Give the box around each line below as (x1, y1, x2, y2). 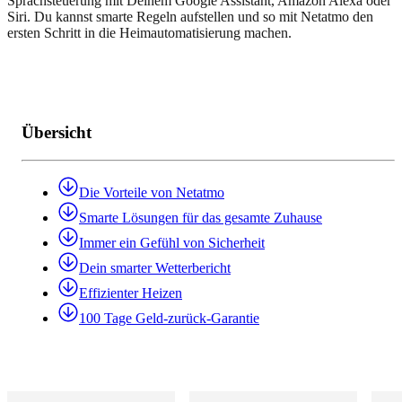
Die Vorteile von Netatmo (79, 184, 224, 200)
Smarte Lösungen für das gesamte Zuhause (79, 209, 322, 225)
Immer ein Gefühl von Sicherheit (79, 234, 265, 250)
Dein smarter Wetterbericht (79, 259, 231, 275)
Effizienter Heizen (79, 284, 182, 301)
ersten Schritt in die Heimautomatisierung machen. (7, 25, 292, 41)
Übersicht (22, 122, 92, 142)
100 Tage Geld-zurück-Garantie (79, 310, 259, 326)
